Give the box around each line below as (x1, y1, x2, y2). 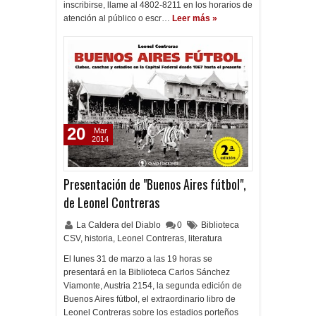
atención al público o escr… (63, 13, 170, 23)
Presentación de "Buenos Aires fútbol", (63, 175, 246, 193)
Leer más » (172, 13, 217, 23)
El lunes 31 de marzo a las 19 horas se (63, 254, 212, 264)
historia (85, 233, 113, 243)
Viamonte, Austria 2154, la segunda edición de (63, 281, 242, 291)
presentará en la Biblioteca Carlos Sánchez (63, 267, 230, 277)
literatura (188, 233, 222, 243)
